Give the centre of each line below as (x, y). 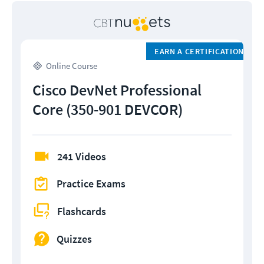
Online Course (72, 66)
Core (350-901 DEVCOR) (108, 110)
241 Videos (82, 157)
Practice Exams (91, 184)
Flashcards (82, 211)
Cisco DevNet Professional (117, 90)
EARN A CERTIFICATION (199, 52)
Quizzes (74, 239)
